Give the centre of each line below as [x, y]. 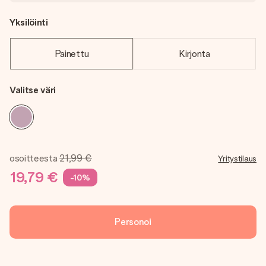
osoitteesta [34, 158]
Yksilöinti [29, 22]
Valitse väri [33, 90]
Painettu [72, 54]
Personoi [133, 222]
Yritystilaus [237, 159]
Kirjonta [194, 54]
